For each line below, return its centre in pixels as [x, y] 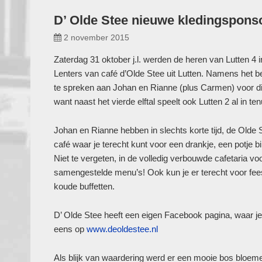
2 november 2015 [96, 37]
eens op [70, 229]
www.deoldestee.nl [122, 229]
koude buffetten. [84, 186]
